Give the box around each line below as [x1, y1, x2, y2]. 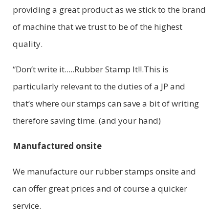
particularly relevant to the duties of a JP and [12, 80, 185, 92]
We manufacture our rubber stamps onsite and [12, 165, 196, 177]
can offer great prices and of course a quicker [12, 182, 187, 194]
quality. [12, 38, 43, 49]
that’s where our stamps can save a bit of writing [12, 97, 199, 109]
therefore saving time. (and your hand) [12, 114, 161, 126]
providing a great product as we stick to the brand [12, 3, 206, 15]
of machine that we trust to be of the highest [12, 21, 182, 32]
